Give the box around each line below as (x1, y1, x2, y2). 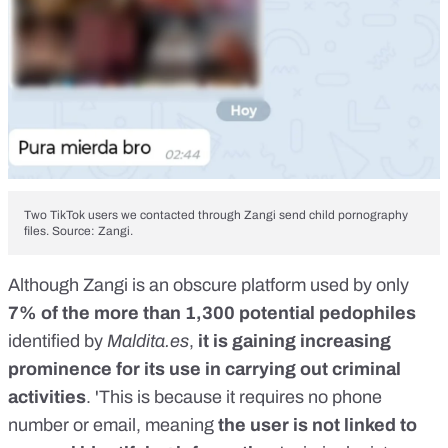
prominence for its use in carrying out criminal (8, 358, 401, 379)
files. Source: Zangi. (24, 223, 133, 238)
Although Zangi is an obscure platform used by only (8, 274, 409, 295)
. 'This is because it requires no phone (86, 386, 382, 407)
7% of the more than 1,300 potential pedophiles (8, 302, 416, 323)
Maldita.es (107, 330, 189, 351)
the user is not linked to (218, 414, 417, 435)
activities (8, 386, 86, 407)
